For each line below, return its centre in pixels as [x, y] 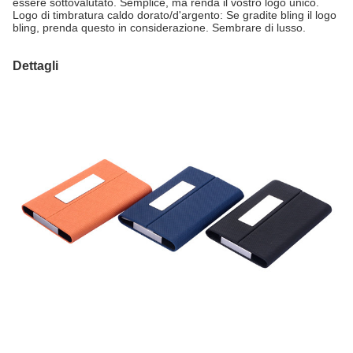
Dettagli [35, 66]
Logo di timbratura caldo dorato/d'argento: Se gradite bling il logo [175, 15]
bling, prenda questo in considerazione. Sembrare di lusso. [159, 28]
